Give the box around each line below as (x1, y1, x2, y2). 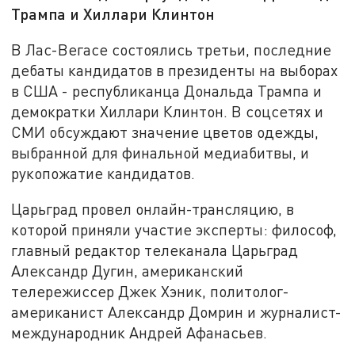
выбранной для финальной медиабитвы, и (11, 143, 310, 162)
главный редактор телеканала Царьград (11, 241, 299, 260)
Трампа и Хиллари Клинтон (11, 4, 216, 24)
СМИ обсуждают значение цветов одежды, (11, 122, 319, 141)
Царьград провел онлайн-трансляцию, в (11, 200, 295, 219)
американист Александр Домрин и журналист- (11, 303, 342, 322)
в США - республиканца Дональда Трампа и (11, 81, 323, 100)
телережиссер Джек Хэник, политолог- (11, 282, 290, 301)
